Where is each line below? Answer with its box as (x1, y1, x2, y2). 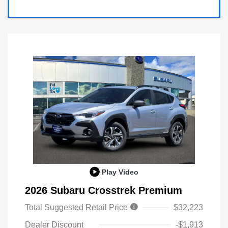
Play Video (102, 167, 138, 176)
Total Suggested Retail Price (25, 203, 130, 212)
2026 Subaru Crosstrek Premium (25, 184, 182, 196)
